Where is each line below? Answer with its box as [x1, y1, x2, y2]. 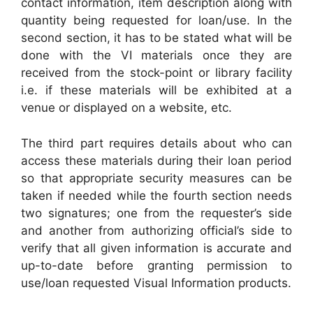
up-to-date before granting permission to [21, 258, 292, 272]
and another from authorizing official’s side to [21, 223, 292, 238]
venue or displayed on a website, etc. [21, 101, 232, 115]
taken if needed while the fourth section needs [21, 188, 292, 203]
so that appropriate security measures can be [21, 170, 292, 185]
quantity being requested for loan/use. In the [21, 13, 292, 27]
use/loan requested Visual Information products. [21, 275, 291, 290]
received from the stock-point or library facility [21, 66, 292, 80]
